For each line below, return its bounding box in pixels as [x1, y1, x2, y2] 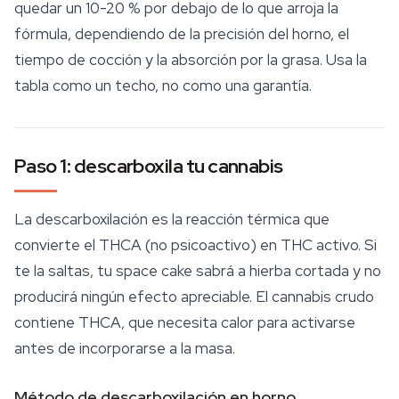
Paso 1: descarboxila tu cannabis [14, 153, 283, 179]
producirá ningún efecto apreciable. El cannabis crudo [14, 287, 374, 306]
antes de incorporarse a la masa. [14, 338, 235, 358]
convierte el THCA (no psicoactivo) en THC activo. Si [14, 235, 377, 255]
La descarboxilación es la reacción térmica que [14, 209, 330, 229]
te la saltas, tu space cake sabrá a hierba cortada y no [14, 261, 381, 281]
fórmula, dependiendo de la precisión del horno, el [14, 24, 349, 44]
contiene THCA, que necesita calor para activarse [14, 313, 355, 332]
